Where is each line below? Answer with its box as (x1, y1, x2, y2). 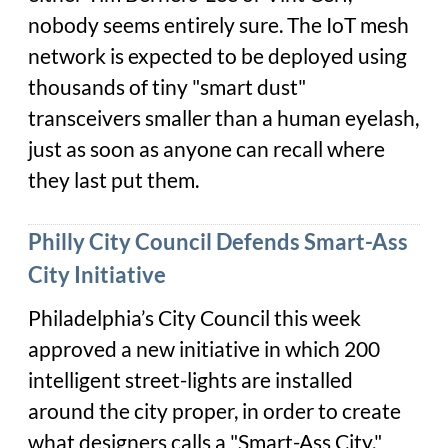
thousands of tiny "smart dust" (28, 74, 306, 101)
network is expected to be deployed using (28, 43, 407, 70)
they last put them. (28, 167, 199, 194)
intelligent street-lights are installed (28, 366, 353, 393)
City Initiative (28, 261, 166, 289)
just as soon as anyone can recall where (28, 136, 385, 163)
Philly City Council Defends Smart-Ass (28, 228, 408, 256)
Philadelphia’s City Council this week (28, 304, 361, 331)
